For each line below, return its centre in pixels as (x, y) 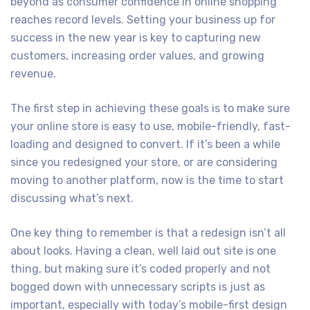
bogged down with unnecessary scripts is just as (138, 287)
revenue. (33, 74)
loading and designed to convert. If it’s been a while (145, 145)
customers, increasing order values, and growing (137, 56)
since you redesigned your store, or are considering (144, 163)
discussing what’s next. (72, 199)
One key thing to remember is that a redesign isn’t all (148, 233)
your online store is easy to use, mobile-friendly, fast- (151, 127)
